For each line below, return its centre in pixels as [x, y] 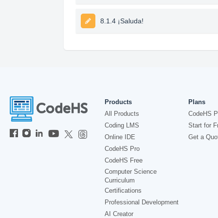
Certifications [123, 191]
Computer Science [131, 172]
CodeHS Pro [122, 149]
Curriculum [120, 180]
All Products [122, 114]
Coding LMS [122, 125]
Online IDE [120, 137]
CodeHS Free [124, 160]
